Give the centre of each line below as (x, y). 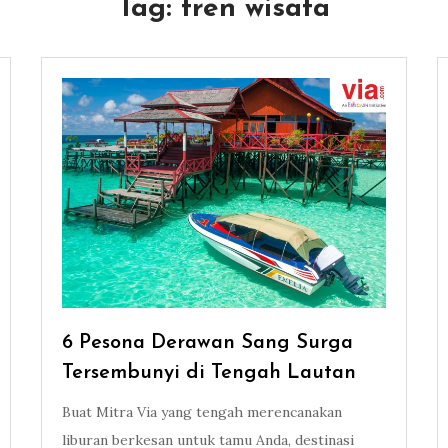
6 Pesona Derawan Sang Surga (207, 343)
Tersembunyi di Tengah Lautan (208, 373)
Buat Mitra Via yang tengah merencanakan (201, 412)
